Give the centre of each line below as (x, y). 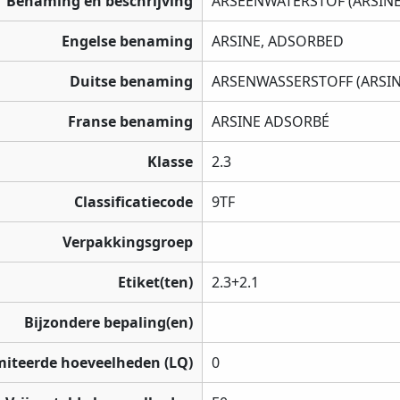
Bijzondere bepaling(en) (108, 323)
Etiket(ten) (155, 283)
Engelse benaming (127, 42)
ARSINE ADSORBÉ (271, 122)
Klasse (170, 162)
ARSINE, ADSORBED (278, 42)
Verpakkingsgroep (128, 242)
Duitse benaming (131, 82)
